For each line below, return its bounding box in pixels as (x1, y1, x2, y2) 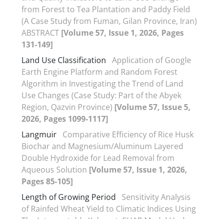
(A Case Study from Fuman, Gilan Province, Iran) (22, 15, 197, 26)
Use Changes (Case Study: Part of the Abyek (22, 89, 181, 101)
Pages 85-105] (22, 175, 73, 187)
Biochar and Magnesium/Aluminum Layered (22, 140, 183, 152)
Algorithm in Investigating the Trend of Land (22, 78, 183, 89)
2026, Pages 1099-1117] (22, 113, 108, 124)
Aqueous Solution (22, 164, 89, 175)
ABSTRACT (22, 27, 61, 38)
